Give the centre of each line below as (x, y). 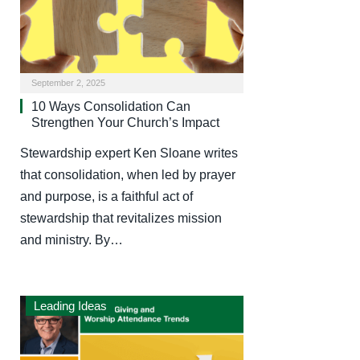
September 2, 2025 (68, 82)
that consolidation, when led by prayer (128, 174)
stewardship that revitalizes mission (121, 218)
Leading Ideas (70, 305)
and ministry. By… (72, 239)
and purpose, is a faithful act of (106, 196)
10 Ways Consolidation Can (111, 106)
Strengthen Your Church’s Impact (125, 122)
